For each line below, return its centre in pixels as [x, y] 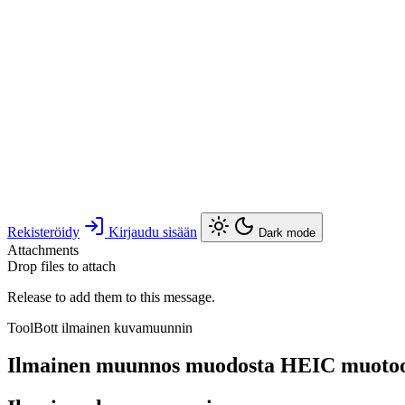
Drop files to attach [61, 266]
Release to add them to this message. [111, 297]
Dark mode [287, 232]
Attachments [43, 250]
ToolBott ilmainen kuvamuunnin [100, 327]
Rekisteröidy [43, 231]
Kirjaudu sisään [153, 231]
